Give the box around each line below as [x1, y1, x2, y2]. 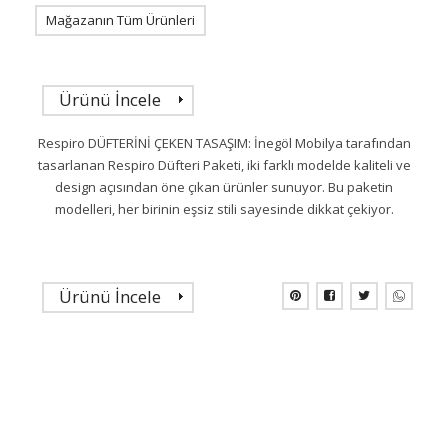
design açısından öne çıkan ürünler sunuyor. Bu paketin [55, 177, 393, 196]
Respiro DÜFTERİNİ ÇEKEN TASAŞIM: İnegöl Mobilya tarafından [37, 133, 411, 152]
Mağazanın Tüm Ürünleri [46, 10, 195, 29]
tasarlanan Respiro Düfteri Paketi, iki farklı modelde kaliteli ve [37, 155, 411, 174]
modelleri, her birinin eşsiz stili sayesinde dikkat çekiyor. [54, 199, 394, 218]
